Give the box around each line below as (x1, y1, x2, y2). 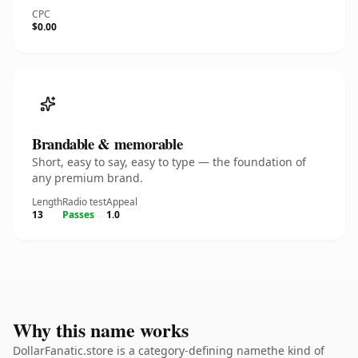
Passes (62, 208, 94, 221)
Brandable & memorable (32, 133, 183, 154)
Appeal (106, 195, 137, 209)
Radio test (62, 195, 106, 209)
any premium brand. (32, 170, 143, 185)
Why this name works (13, 316, 189, 344)
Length (32, 195, 62, 209)
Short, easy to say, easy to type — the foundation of (32, 154, 306, 169)
